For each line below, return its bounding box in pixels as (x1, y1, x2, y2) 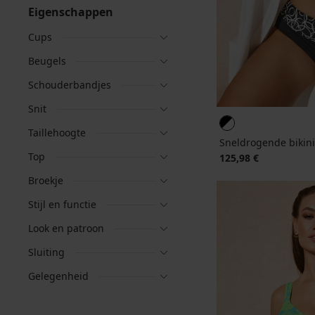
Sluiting (28, 245, 65, 259)
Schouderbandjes (28, 78, 111, 91)
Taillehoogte (28, 126, 86, 139)
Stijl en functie (28, 198, 96, 211)
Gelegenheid (28, 269, 89, 283)
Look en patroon (28, 221, 104, 235)
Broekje (28, 174, 63, 187)
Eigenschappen (28, 4, 113, 20)
